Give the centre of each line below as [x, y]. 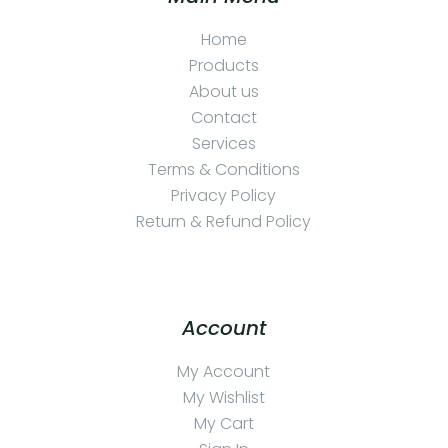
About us [223, 92]
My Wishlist [223, 398]
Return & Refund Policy [224, 222]
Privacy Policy [224, 196]
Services [223, 144]
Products [223, 66]
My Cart [223, 424]
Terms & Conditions [223, 170]
